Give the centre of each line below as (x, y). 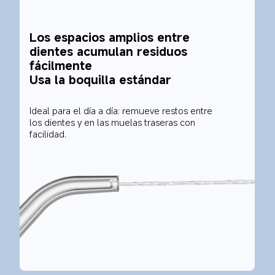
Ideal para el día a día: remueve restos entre (122, 111)
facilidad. (48, 134)
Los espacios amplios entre (111, 37)
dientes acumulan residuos (110, 51)
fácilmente (60, 65)
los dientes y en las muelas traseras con (113, 122)
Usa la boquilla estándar (100, 79)
